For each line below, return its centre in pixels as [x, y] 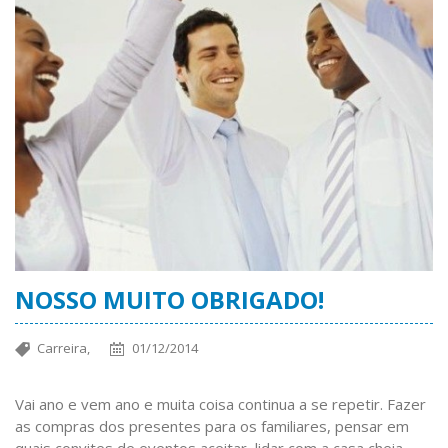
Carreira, [63, 348]
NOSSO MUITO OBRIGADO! [169, 300]
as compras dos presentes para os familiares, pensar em [212, 426]
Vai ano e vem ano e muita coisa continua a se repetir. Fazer [220, 404]
